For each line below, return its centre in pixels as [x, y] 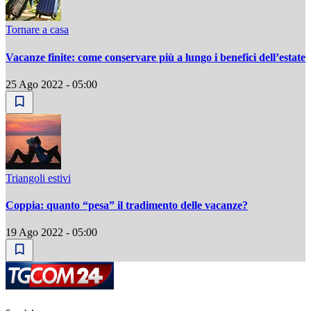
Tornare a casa [37, 30]
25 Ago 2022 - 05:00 [51, 84]
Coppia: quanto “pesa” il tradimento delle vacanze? [127, 205]
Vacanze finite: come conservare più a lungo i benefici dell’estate [155, 57]
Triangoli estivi [38, 178]
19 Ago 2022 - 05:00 [51, 233]
